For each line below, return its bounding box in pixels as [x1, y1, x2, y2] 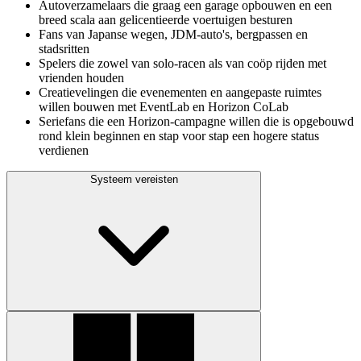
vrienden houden [39, 70, 124, 85]
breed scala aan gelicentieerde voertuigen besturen [39, 12, 293, 27]
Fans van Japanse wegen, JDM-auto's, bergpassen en [39, 27, 308, 41]
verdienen [39, 143, 89, 157]
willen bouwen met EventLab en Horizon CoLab [39, 99, 288, 114]
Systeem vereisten [89, 172, 178, 185]
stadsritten [39, 41, 89, 56]
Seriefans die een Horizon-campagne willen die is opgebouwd [39, 114, 354, 128]
